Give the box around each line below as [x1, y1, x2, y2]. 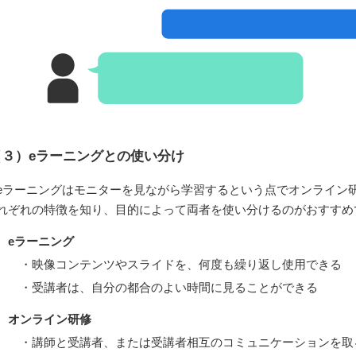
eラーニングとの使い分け [28, 149, 184, 164]
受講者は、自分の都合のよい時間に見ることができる [32, 281, 318, 295]
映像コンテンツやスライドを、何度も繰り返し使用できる [32, 257, 342, 272]
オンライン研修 [8, 312, 91, 327]
